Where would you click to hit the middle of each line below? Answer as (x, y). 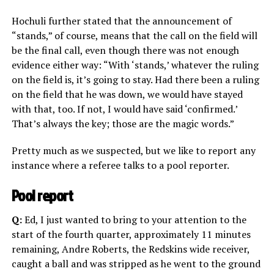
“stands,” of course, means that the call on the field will (134, 36)
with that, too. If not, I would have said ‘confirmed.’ (124, 109)
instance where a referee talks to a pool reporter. (120, 165)
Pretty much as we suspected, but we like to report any (133, 151)
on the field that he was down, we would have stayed (127, 94)
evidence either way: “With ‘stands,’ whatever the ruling (135, 65)
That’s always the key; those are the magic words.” (123, 124)
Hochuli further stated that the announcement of (121, 21)
